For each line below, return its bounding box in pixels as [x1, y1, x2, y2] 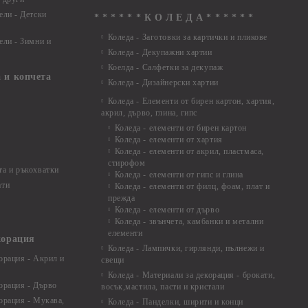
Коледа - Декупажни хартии [107, 47, 212, 57]
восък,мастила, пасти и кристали [101, 282, 225, 291]
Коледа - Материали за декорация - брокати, [107, 270, 276, 280]
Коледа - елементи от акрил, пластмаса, [114, 146, 264, 156]
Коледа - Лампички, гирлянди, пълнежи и [107, 243, 265, 253]
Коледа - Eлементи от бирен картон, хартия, [107, 96, 275, 106]
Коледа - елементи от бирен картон [114, 123, 247, 133]
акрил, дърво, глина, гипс [101, 108, 197, 118]
